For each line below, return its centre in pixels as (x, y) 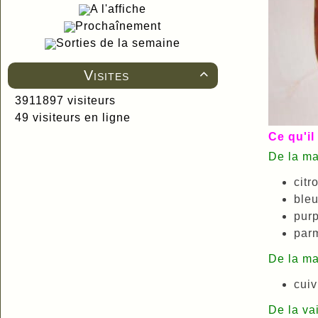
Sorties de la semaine (119, 43)
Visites (106, 75)
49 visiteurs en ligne (71, 117)
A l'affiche (119, 9)
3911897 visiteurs (64, 100)
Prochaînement (119, 26)
